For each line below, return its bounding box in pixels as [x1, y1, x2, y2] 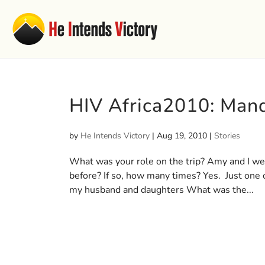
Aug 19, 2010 [157, 130, 207, 141]
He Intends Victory [80, 130, 150, 141]
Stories [214, 130, 240, 141]
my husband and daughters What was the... [69, 183, 254, 196]
